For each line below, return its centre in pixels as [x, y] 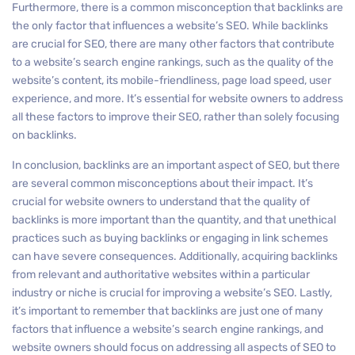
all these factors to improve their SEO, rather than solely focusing [176, 117]
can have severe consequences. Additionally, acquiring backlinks [175, 256]
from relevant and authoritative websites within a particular [161, 275]
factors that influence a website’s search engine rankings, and [168, 329]
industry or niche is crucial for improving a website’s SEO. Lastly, [172, 293]
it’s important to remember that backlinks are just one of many [168, 311]
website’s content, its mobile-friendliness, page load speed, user [172, 80]
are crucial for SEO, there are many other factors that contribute [173, 44]
